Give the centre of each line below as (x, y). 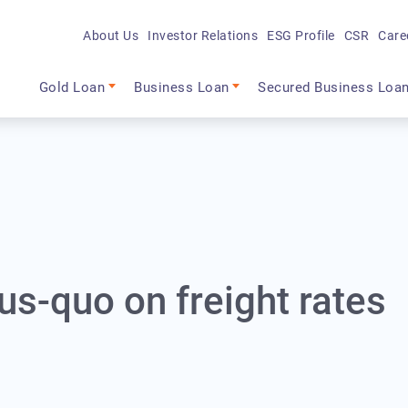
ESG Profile (301, 35)
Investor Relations (203, 35)
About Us (111, 35)
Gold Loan (72, 88)
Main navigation (111, 71)
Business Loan (182, 88)
